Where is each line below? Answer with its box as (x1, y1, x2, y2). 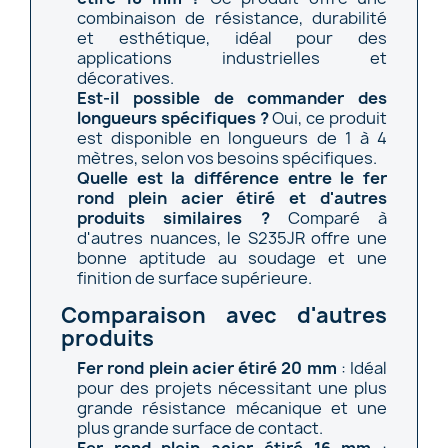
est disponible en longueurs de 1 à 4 (77, 126, 387, 149)
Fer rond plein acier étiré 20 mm (77, 356, 337, 379)
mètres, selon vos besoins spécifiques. (77, 146, 377, 169)
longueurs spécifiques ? (77, 106, 269, 129)
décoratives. (77, 66, 174, 89)
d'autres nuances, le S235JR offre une (77, 226, 387, 249)
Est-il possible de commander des (77, 86, 387, 109)
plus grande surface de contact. (77, 416, 323, 439)
